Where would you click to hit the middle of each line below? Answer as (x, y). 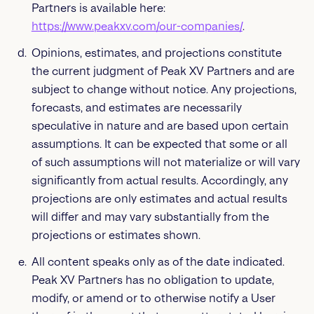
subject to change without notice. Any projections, (164, 89)
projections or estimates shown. (116, 235)
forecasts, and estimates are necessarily (136, 108)
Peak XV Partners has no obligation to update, (152, 280)
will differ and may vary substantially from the (150, 217)
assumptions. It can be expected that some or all (159, 144)
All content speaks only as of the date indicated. (158, 262)
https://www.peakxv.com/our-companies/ (137, 26)
